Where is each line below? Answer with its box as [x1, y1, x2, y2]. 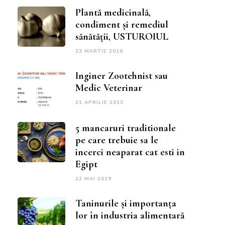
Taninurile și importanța [75, 197, 176, 209]
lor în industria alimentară [75, 209, 184, 221]
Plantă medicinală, [75, 6, 151, 19]
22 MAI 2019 [75, 175, 111, 182]
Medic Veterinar [75, 81, 142, 94]
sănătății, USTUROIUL [75, 30, 168, 43]
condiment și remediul [75, 18, 168, 31]
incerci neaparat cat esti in [75, 146, 185, 158]
